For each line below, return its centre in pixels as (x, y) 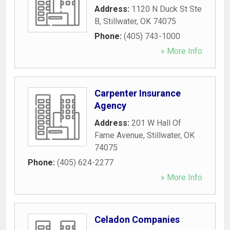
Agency (110, 105)
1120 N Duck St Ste (167, 9)
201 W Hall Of (156, 123)
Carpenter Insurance (138, 93)
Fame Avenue (119, 135)
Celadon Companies (137, 219)
